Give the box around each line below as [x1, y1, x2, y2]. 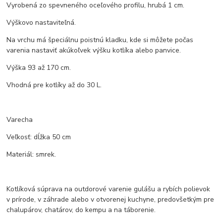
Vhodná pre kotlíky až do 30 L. [6, 80, 102, 90]
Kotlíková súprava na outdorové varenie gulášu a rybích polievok [6, 184, 211, 194]
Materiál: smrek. [6, 150, 56, 160]
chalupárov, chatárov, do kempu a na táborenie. [6, 205, 156, 215]
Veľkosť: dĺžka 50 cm [6, 132, 71, 142]
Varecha [6, 115, 33, 125]
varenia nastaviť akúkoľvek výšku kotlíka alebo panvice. [6, 46, 181, 55]
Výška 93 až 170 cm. [6, 63, 71, 73]
